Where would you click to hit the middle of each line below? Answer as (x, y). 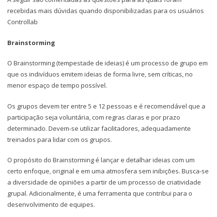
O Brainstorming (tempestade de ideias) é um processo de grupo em (108, 63)
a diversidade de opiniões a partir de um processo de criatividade (104, 182)
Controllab (23, 22)
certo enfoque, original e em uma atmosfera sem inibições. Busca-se (108, 171)
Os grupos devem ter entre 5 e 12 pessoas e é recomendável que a (106, 106)
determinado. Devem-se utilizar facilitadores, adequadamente (99, 128)
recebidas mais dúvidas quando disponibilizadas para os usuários (106, 11)
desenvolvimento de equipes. (51, 205)
